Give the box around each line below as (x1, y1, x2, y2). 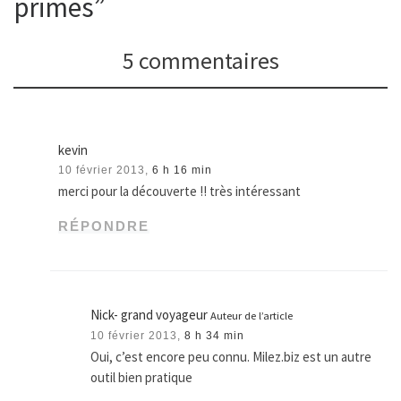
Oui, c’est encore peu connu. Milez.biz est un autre (90, 348, 372, 366)
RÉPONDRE (58, 218, 150, 235)
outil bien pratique (90, 369, 193, 387)
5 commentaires (122, 45, 279, 75)
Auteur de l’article (210, 309, 294, 323)
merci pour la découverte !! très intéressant (58, 183, 302, 200)
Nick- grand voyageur (90, 306, 209, 324)
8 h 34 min (184, 329, 245, 343)
